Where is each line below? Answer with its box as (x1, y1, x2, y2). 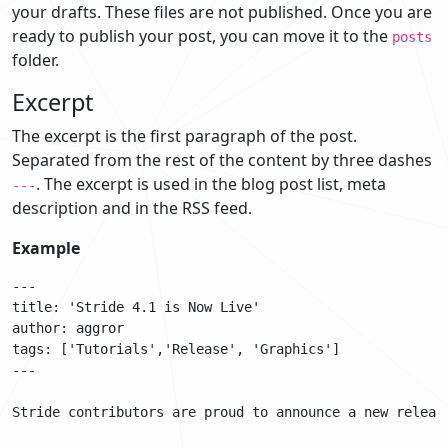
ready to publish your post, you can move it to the (12, 24, 392, 47)
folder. (12, 48, 59, 71)
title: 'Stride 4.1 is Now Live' (12, 298, 260, 315)
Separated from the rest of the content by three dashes (12, 148, 432, 171)
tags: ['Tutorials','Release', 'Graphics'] (12, 340, 340, 357)
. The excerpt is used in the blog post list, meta (36, 172, 386, 195)
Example (12, 236, 80, 259)
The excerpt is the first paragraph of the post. (12, 124, 357, 147)
